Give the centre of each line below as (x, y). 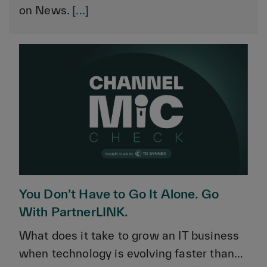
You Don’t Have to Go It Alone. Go (119, 194)
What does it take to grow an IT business (129, 236)
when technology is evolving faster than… (131, 254)
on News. (46, 10)
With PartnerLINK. (74, 212)
